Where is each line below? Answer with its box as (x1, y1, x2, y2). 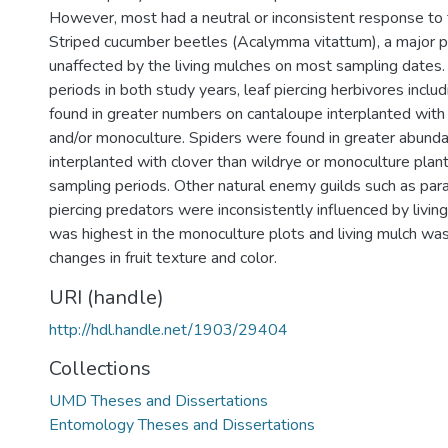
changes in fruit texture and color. (49, 247, 277, 269)
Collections (49, 355, 151, 382)
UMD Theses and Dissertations (49, 390, 268, 412)
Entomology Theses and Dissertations (49, 414, 315, 436)
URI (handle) (49, 284, 164, 311)
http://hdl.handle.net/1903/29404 (49, 319, 288, 341)
